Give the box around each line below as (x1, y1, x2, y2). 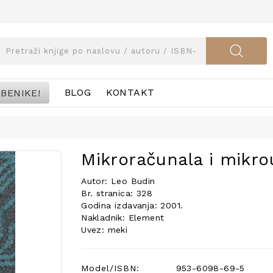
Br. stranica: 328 (81, 188, 152, 198)
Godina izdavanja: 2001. (81, 200, 183, 210)
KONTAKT (105, 87, 155, 98)
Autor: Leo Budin (81, 176, 155, 186)
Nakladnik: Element (81, 213, 165, 222)
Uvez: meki (81, 225, 128, 235)
